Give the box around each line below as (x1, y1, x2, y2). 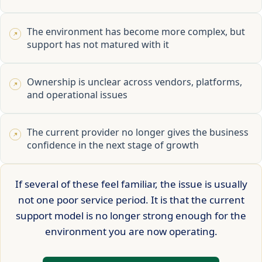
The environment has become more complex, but (27, 25, 245, 39)
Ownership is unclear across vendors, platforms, (27, 75, 242, 89)
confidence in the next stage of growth (27, 139, 199, 152)
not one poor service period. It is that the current (18, 193, 244, 207)
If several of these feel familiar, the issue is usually (15, 177, 247, 191)
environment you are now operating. (44, 225, 218, 239)
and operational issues (27, 88, 127, 102)
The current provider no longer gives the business (27, 126, 249, 139)
